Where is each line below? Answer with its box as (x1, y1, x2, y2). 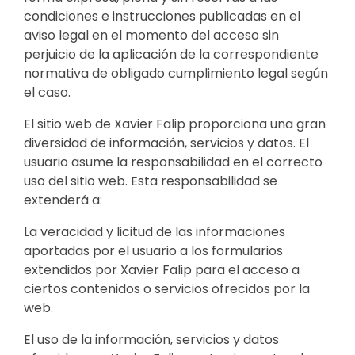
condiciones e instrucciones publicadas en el (24, 6, 300, 25)
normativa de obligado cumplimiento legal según (24, 63, 328, 82)
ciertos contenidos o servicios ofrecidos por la (24, 279, 310, 298)
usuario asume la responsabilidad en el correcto (24, 152, 323, 171)
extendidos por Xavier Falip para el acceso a (24, 260, 300, 279)
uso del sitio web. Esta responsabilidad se (24, 171, 277, 190)
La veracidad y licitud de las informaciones (24, 222, 285, 241)
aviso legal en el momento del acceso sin (24, 25, 279, 44)
